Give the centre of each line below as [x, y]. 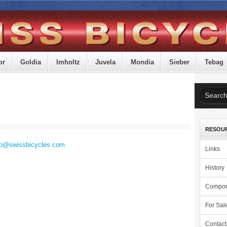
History [215, 168]
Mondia [142, 62]
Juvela [105, 62]
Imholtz [68, 62]
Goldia [31, 62]
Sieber [179, 62]
